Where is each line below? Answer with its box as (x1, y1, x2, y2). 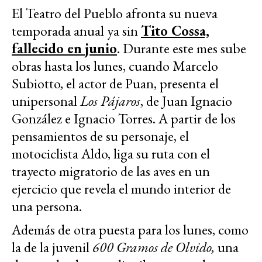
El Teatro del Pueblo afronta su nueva (12, 4, 218, 22)
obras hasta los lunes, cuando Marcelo (12, 56, 218, 75)
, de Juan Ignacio (140, 91, 232, 110)
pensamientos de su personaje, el (12, 126, 189, 145)
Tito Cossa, (141, 21, 209, 40)
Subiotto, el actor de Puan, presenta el (12, 74, 219, 92)
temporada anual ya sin (12, 21, 141, 40)
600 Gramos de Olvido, (92, 237, 215, 256)
